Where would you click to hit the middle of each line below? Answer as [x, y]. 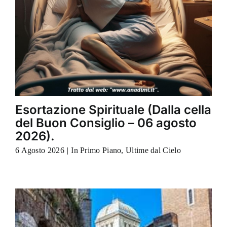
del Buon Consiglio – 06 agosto [106, 123]
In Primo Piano [96, 150]
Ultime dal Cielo [153, 150]
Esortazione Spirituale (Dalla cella [113, 110]
